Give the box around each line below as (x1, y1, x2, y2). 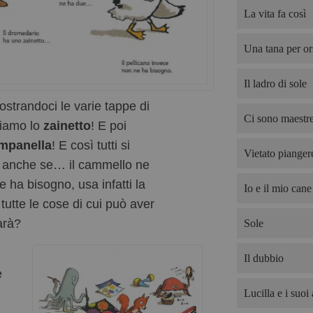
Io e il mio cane (243, 182, 312, 194)
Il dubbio (243, 252, 284, 264)
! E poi (91, 119, 126, 133)
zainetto (43, 119, 91, 133)
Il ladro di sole (243, 78, 307, 89)
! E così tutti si (52, 138, 130, 153)
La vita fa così (243, 8, 306, 20)
